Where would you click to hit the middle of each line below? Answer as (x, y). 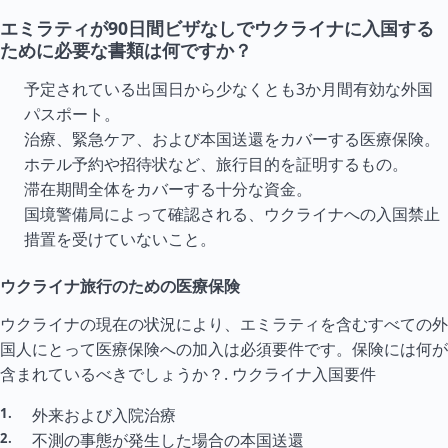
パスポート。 (72, 114)
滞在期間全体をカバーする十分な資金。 (168, 189)
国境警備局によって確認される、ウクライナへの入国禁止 (232, 214)
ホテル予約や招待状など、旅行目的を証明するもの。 (216, 164)
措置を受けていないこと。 (120, 239)
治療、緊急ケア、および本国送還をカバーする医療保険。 (232, 139)
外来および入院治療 (104, 415)
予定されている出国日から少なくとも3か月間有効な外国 (228, 89)
